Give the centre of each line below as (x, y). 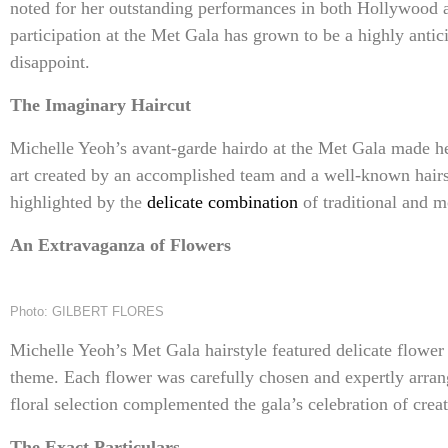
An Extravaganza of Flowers (120, 245)
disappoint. (50, 62)
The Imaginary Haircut (100, 105)
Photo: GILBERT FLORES (87, 312)
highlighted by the (78, 202)
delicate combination (225, 202)
